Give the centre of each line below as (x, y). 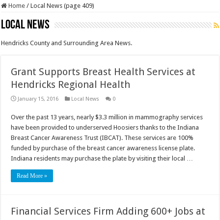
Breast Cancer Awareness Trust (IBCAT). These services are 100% (102, 137)
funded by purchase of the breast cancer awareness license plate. (103, 148)
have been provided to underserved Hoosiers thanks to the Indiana (105, 127)
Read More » (32, 176)
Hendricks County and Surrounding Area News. (67, 43)
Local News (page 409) (63, 5)
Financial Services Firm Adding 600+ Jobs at (108, 211)
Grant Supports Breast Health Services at (103, 71)
